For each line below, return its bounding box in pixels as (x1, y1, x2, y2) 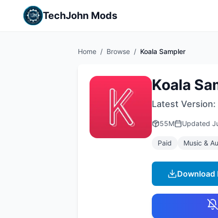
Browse (107, 47, 130, 55)
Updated (182, 119, 212, 127)
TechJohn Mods (43, 10, 117, 21)
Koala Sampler (140, 47, 185, 55)
